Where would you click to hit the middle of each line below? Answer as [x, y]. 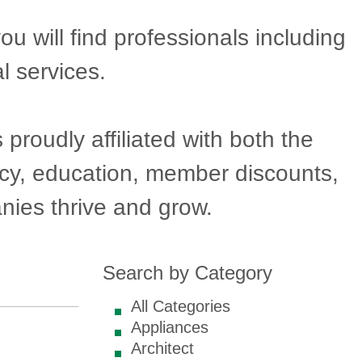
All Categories [181, 306]
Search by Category [187, 273]
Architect [162, 348]
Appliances [170, 327]
